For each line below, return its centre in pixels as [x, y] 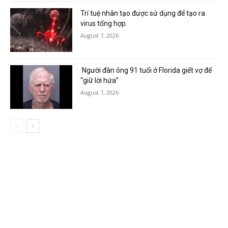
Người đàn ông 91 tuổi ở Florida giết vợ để [146, 70]
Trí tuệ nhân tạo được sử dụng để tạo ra [143, 13]
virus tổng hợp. [104, 24]
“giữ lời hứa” [100, 81]
